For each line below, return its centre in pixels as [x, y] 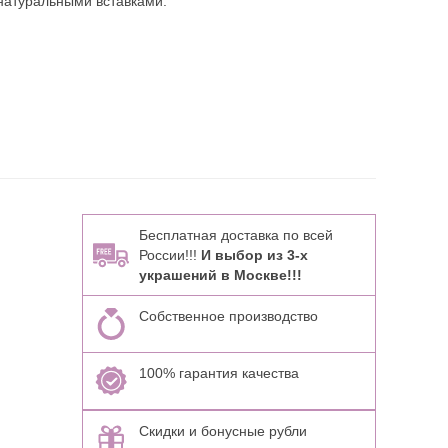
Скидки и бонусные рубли [222, 431]
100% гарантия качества [218, 373]
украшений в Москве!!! [220, 275]
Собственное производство [228, 316]
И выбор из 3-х [254, 255]
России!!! [169, 255]
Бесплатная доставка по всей [235, 235]
